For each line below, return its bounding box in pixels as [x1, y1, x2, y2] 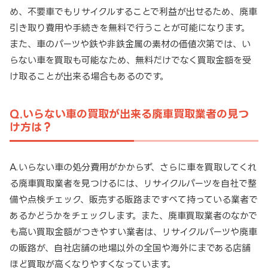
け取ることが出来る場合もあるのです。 [10, 71, 169, 82]
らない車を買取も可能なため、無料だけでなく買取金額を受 [10, 55, 251, 66]
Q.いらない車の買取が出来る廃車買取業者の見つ [10, 108, 249, 120]
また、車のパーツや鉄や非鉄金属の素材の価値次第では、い [10, 39, 251, 50]
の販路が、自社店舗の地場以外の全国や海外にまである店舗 [10, 243, 251, 254]
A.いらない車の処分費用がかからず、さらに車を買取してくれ [10, 162, 257, 173]
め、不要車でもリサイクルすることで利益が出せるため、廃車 [10, 7, 257, 17]
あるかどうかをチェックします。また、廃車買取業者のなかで [10, 211, 257, 221]
